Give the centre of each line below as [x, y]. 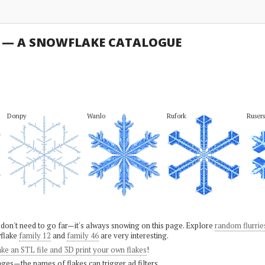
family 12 [35, 235]
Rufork [176, 116]
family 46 [83, 235]
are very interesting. [133, 235]
